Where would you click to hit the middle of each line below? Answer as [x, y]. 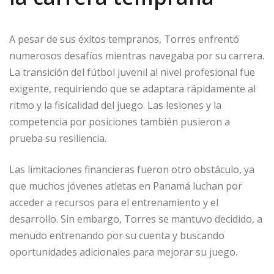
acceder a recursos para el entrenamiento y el [114, 202]
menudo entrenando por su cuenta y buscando [117, 235]
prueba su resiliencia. [58, 138]
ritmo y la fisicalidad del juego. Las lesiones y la [115, 105]
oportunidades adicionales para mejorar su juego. [123, 252]
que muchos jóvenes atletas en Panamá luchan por [126, 186]
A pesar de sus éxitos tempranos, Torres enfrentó [124, 39]
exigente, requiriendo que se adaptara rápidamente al [132, 89]
